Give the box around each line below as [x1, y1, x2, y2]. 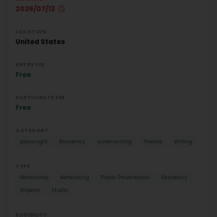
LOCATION [15, 28, 46, 35]
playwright [20, 138, 47, 145]
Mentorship [20, 173, 48, 181]
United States [15, 37, 65, 46]
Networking [60, 173, 89, 181]
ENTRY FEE [15, 61, 45, 68]
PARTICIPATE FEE [15, 93, 65, 101]
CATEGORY [15, 126, 48, 134]
